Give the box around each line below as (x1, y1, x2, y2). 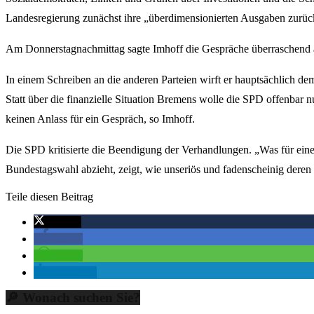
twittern (45, 216, 78, 228)
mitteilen (56, 266, 94, 278)
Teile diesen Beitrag (6, 191, 93, 203)
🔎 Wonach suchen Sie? (6, 290, 140, 305)
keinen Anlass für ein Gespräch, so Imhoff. (6, 113, 195, 125)
